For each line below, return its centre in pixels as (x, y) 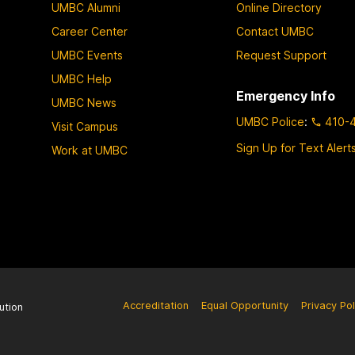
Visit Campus (84, 127)
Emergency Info (286, 96)
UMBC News (84, 103)
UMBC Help (81, 79)
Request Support (282, 55)
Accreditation (156, 305)
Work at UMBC (89, 151)
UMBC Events (87, 55)
